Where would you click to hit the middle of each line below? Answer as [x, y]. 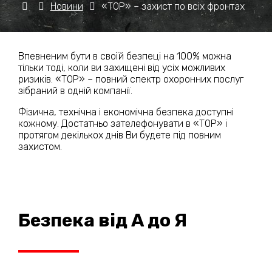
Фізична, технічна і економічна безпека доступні [126, 112]
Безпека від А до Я [103, 220]
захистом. [40, 146]
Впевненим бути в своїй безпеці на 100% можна [125, 56]
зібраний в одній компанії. [75, 90]
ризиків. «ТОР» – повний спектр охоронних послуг [131, 79]
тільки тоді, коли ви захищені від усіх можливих [122, 67]
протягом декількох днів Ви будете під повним [120, 135]
